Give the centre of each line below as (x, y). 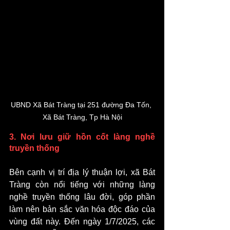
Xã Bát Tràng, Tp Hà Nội (82, 117)
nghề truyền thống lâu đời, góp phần (82, 197)
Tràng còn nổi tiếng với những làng (82, 185)
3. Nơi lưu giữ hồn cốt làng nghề (82, 137)
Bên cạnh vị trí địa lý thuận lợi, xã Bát (82, 172)
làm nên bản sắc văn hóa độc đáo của (82, 209)
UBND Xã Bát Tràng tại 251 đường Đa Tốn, (82, 105)
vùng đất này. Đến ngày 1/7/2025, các (82, 222)
